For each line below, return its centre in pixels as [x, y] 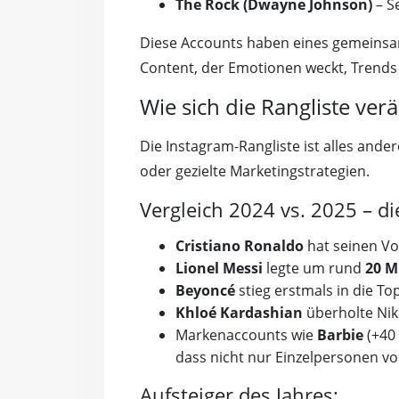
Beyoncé [205, 291]
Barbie [340, 335]
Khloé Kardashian [239, 313]
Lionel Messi [219, 269]
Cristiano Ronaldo [240, 246]
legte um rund [314, 269]
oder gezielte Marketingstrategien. [255, 171]
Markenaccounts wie [246, 335]
